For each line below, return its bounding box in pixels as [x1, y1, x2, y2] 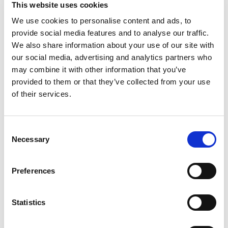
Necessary [12, 135, 49, 144]
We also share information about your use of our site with [12, 41, 214, 49]
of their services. [12, 90, 71, 98]
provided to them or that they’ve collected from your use [12, 77, 210, 86]
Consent [4, 125, 32, 133]
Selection [4, 137, 35, 146]
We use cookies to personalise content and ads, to [12, 16, 191, 25]
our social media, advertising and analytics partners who [12, 53, 212, 62]
